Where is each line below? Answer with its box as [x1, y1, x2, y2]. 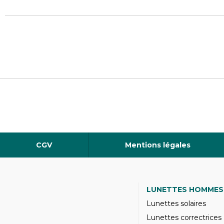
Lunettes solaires [146, 199, 206, 208]
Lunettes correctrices [146, 213, 221, 222]
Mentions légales [125, 140, 191, 149]
